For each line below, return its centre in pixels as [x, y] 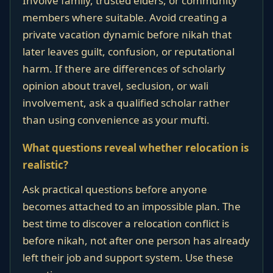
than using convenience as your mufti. [116, 120]
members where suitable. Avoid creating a [125, 17]
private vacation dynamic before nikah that [127, 34]
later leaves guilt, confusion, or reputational [129, 51]
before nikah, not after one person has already [136, 240]
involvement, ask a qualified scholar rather [126, 103]
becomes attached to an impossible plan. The [132, 206]
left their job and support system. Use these [128, 257]
